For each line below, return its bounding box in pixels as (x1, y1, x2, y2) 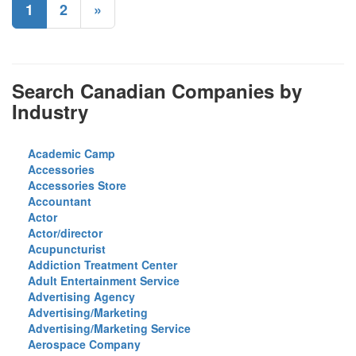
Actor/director (28, 225, 103, 241)
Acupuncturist (28, 241, 106, 257)
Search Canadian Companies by (12, 77, 302, 104)
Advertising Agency (28, 288, 135, 304)
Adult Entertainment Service (28, 273, 180, 288)
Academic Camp (28, 145, 115, 161)
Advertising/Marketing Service (28, 320, 191, 336)
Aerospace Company (28, 336, 141, 352)
